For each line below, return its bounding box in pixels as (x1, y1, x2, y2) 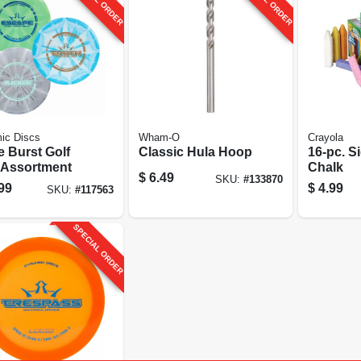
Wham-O (138, 131, 180, 143)
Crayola (308, 131, 343, 143)
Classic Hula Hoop (138, 144, 252, 159)
